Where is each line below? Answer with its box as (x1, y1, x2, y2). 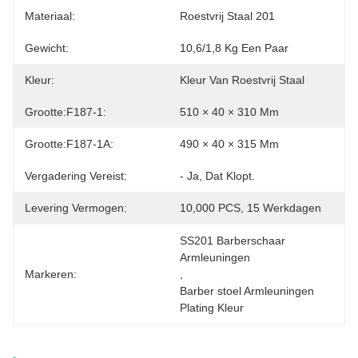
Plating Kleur (180, 301, 244, 314)
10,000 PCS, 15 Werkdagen (180, 201, 321, 214)
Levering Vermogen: (25, 201, 127, 214)
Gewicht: (25, 42, 69, 54)
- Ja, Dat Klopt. (180, 169, 255, 182)
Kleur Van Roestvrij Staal (180, 74, 304, 86)
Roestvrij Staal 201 (180, 10, 275, 22)
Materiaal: (25, 10, 75, 22)
